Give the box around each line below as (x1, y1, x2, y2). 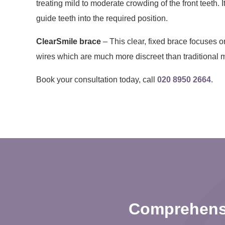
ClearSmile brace (36, 37, 101, 46)
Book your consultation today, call (36, 75, 157, 84)
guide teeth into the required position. (36, 14, 168, 23)
